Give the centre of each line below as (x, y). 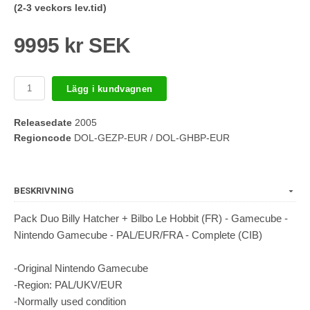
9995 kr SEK (72, 46)
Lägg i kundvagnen (110, 89)
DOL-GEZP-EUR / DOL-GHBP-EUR (151, 138)
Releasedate (43, 123)
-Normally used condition (70, 302)
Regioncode (43, 138)
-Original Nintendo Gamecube (81, 268)
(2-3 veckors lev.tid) (60, 8)
